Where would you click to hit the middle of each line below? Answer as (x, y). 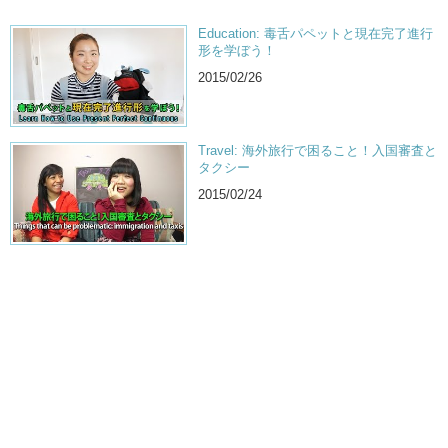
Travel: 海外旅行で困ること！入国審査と (318, 151)
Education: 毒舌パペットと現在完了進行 (316, 34)
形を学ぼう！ (237, 51)
